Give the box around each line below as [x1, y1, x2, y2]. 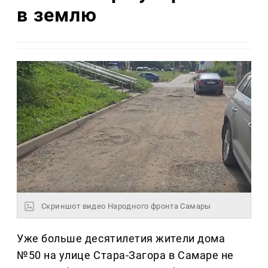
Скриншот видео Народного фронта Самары [41, 201, 211, 211]
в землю [17, 3, 97, 26]
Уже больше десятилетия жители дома [17, 232, 226, 245]
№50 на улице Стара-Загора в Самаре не [17, 248, 234, 261]
